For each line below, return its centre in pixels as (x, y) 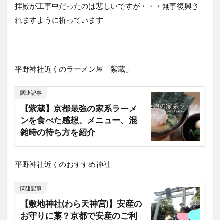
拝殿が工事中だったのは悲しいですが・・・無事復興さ (107, 6)
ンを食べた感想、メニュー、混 (79, 120)
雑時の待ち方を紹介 (58, 132)
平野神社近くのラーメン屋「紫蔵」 (74, 69)
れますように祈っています (59, 19)
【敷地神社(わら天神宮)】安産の (81, 204)
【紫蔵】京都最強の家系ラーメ (79, 108)
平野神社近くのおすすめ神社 (63, 164)
